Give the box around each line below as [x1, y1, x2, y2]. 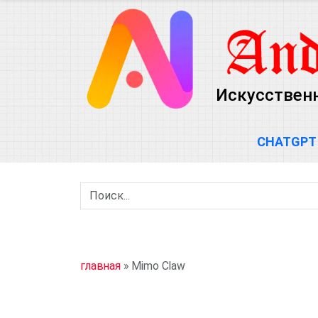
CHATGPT [256, 134, 317, 149]
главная [81, 259, 121, 273]
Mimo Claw [131, 259, 185, 273]
